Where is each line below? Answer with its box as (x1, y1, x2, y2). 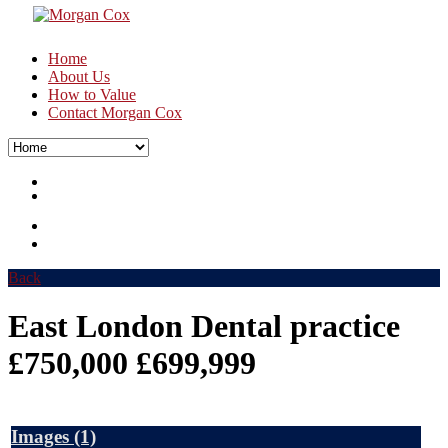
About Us (48, 68, 110, 85)
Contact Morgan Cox (48, 104, 182, 121)
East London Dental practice (8, 308, 400, 345)
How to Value (48, 86, 136, 103)
